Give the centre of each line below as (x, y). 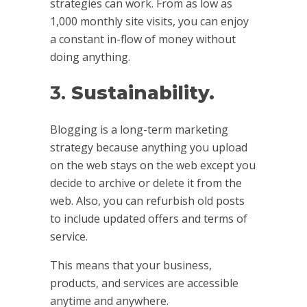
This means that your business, (131, 266)
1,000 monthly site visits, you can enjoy (149, 21)
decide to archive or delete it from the (146, 183)
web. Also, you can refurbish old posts (147, 201)
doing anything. (90, 57)
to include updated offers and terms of (148, 219)
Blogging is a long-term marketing (139, 130)
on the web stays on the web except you (152, 165)
